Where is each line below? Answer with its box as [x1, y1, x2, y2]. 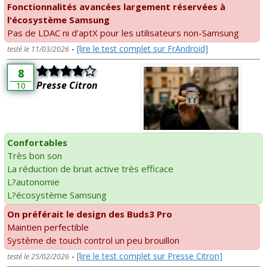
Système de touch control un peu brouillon [7, 234, 179, 246]
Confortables [7, 136, 67, 148]
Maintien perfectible [7, 221, 89, 233]
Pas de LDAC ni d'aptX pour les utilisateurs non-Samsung [7, 26, 239, 39]
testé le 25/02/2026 [7, 251, 69, 262]
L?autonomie [7, 175, 60, 188]
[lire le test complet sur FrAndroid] [77, 42, 208, 54]
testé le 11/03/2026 [7, 44, 69, 54]
